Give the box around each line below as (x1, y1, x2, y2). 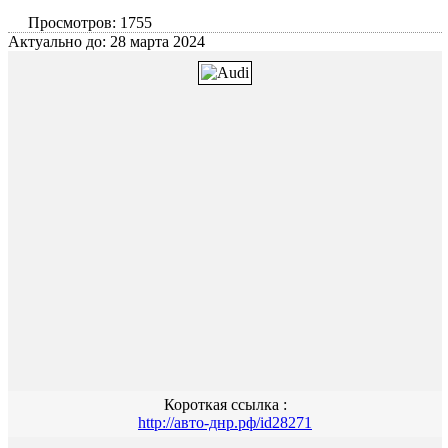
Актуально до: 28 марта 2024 (8, 33, 205, 50)
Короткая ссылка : (163, 396, 287, 413)
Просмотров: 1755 (28, 14, 152, 31)
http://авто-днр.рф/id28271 (138, 414, 312, 431)
